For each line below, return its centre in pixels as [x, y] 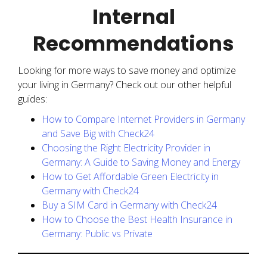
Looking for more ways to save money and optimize [127, 70]
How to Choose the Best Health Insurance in [137, 219]
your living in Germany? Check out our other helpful [125, 85]
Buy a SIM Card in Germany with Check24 [129, 205]
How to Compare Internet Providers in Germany [143, 119]
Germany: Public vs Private [97, 234]
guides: [32, 99]
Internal [133, 17]
